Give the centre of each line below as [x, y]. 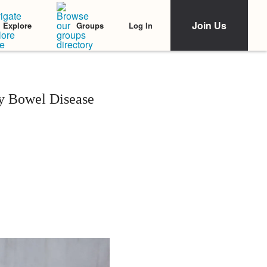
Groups [90, 25]
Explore [17, 25]
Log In [141, 25]
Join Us [209, 25]
